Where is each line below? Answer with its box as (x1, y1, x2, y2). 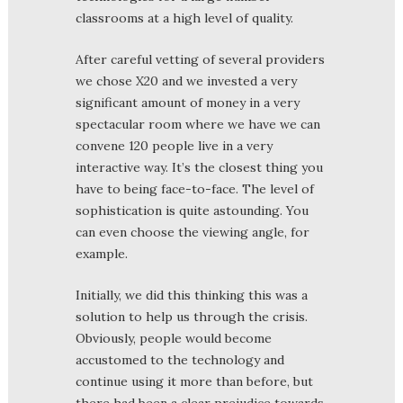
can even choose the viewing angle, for (76, 223, 309, 240)
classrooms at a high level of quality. (76, 9, 293, 26)
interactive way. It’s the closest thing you (76, 158, 323, 175)
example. (76, 245, 128, 262)
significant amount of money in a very (76, 94, 300, 111)
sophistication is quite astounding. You (76, 201, 309, 219)
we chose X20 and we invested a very (76, 72, 297, 89)
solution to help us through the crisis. (76, 308, 308, 325)
